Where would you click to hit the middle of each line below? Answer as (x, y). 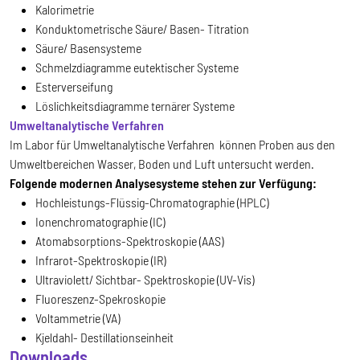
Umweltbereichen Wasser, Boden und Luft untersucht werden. (162, 163)
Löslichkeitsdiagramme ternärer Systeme (135, 105)
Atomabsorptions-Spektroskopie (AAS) (129, 240)
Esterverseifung (74, 86)
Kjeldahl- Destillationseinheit (104, 337)
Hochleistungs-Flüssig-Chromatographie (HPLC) (152, 202)
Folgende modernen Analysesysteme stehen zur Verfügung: (163, 182)
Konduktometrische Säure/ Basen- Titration (142, 28)
